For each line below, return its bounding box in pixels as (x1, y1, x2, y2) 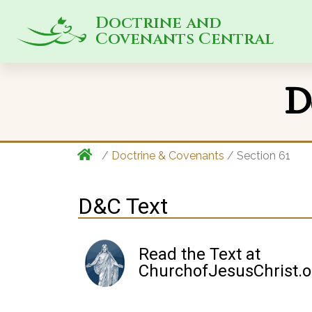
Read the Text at (138, 244, 260, 264)
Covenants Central (95, 29, 274, 50)
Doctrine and (95, 13, 221, 34)
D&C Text (78, 193, 168, 219)
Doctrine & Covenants (111, 149, 224, 162)
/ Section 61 (224, 149, 290, 162)
